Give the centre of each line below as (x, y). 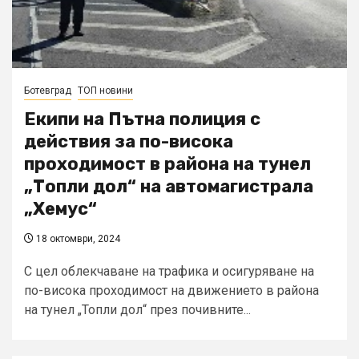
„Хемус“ (61, 209)
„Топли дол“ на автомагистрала (169, 187)
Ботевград (48, 91)
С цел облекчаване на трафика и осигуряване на (169, 272)
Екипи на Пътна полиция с (142, 119)
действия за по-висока (129, 142)
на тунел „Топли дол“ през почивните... (137, 310)
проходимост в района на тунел (167, 164)
